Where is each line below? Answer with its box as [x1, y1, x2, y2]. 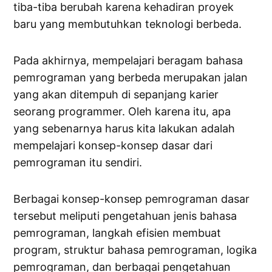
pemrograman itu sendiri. [13, 156, 143, 169]
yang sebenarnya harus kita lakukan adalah [13, 122, 236, 135]
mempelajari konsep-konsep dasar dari [13, 139, 213, 152]
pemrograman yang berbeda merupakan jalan [13, 71, 248, 84]
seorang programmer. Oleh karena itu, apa [13, 105, 231, 118]
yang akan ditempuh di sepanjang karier [13, 88, 219, 101]
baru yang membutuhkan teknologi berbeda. [13, 18, 242, 31]
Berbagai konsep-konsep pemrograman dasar [13, 192, 250, 206]
